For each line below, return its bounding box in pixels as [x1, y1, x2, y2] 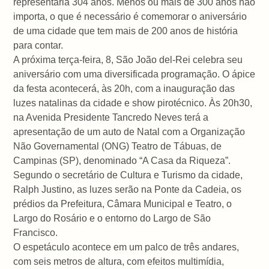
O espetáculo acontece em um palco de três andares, [13, 241, 240, 252]
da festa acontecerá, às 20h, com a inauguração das [13, 83, 235, 94]
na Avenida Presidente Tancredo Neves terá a [13, 112, 209, 122]
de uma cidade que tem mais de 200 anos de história [13, 25, 238, 36]
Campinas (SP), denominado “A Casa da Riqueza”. [13, 155, 231, 166]
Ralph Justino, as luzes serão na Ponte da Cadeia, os [13, 184, 242, 195]
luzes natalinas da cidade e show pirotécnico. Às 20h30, [13, 97, 253, 108]
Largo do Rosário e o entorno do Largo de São [13, 213, 211, 223]
